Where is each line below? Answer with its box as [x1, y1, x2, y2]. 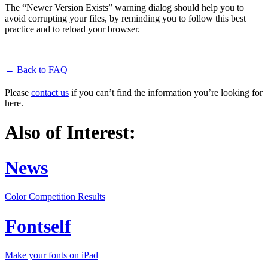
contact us [31, 87, 69, 98]
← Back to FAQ [5, 64, 68, 75]
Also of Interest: [5, 121, 136, 144]
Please [5, 87, 31, 98]
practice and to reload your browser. [5, 23, 140, 34]
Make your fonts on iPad [5, 250, 98, 261]
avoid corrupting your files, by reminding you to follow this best [5, 13, 246, 23]
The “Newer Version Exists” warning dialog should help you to [5, 2, 244, 13]
